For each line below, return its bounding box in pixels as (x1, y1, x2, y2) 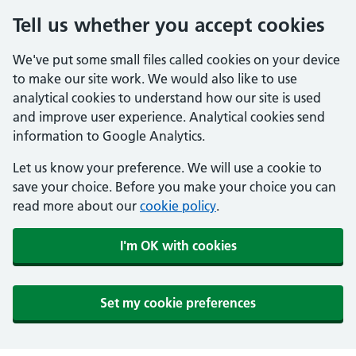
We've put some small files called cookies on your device (13, 52, 340, 68)
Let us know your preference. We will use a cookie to (13, 160, 322, 176)
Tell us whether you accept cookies (13, 14, 325, 37)
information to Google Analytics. (13, 128, 205, 144)
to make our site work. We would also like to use (13, 71, 297, 87)
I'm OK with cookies (119, 238, 237, 253)
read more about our (13, 198, 140, 214)
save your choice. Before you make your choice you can (13, 179, 336, 195)
